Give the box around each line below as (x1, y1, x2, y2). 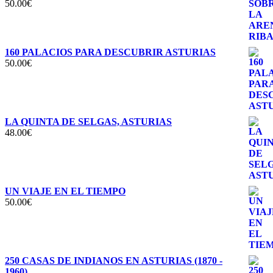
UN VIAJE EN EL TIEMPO (5, 186, 126, 197)
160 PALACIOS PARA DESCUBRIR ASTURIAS (5, 47, 216, 58)
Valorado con (5, 2, 56, 13)
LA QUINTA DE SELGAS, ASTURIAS (5, 116, 172, 127)
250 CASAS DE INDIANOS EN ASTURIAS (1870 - (5, 255, 222, 266)
